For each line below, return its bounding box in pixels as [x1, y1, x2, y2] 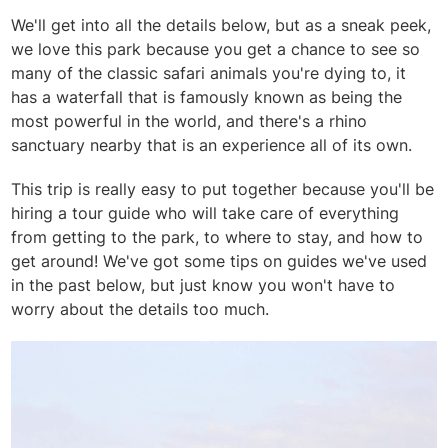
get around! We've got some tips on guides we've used [11, 251, 428, 271]
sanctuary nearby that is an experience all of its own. [11, 135, 418, 155]
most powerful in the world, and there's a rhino [11, 111, 368, 131]
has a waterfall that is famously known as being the [11, 87, 403, 107]
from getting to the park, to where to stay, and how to [11, 227, 424, 247]
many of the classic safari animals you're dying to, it [11, 63, 407, 83]
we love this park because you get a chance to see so [11, 39, 421, 59]
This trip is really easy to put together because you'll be [11, 179, 435, 199]
